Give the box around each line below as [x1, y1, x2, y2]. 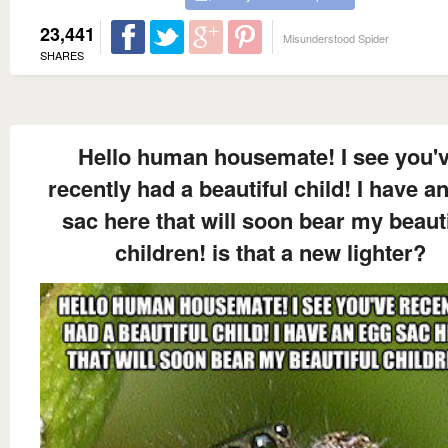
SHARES [40, 47, 84, 64]
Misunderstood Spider [283, 30, 389, 47]
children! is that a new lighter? [114, 236, 426, 269]
